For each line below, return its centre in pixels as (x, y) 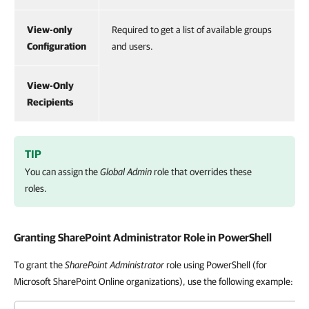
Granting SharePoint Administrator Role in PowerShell (143, 237)
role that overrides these (202, 172)
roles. (36, 188)
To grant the (38, 265)
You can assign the (62, 172)
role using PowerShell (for (216, 265)
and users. (132, 46)
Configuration (57, 46)
